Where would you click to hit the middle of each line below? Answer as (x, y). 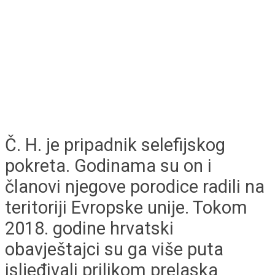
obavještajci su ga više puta (114, 250)
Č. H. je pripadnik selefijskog (115, 145)
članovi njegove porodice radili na (135, 187)
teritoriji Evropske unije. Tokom (126, 208)
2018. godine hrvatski (89, 229)
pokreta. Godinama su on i (108, 166)
